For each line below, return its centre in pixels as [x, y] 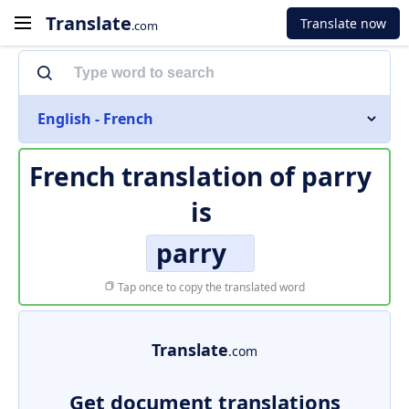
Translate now [343, 23]
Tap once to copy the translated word [210, 287]
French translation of [165, 176]
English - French [95, 119]
